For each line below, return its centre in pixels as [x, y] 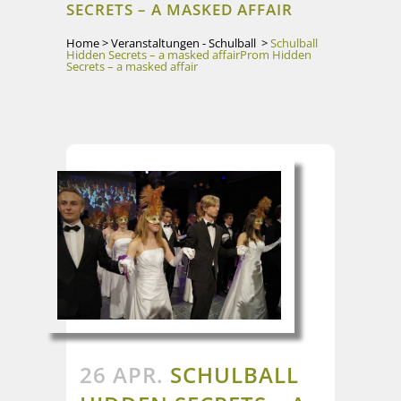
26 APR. [122, 375]
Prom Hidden [276, 55]
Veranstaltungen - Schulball [183, 43]
